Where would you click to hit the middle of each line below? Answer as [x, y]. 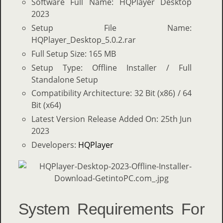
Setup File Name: [111, 28]
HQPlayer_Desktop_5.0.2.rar [83, 40]
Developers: [55, 145]
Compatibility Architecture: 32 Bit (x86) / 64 [111, 93]
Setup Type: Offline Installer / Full [111, 67]
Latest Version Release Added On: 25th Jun [111, 119]
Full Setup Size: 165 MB [73, 54]
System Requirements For [111, 209]
